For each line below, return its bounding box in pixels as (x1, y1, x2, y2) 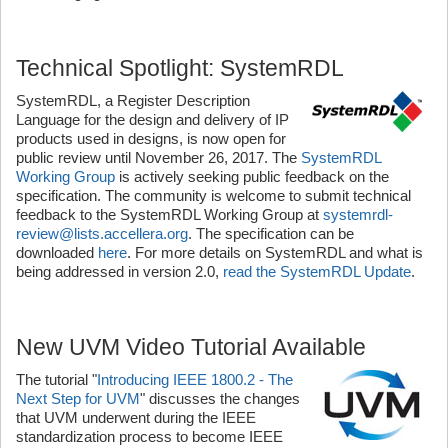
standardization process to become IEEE (16, 427, 283, 445)
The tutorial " (16, 370, 97, 388)
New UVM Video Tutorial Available (16, 333, 366, 360)
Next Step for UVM (16, 389, 140, 407)
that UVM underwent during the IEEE (16, 408, 256, 426)
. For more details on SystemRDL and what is (127, 243, 423, 261)
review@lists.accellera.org (16, 224, 188, 242)
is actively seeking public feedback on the (115, 167, 389, 185)
